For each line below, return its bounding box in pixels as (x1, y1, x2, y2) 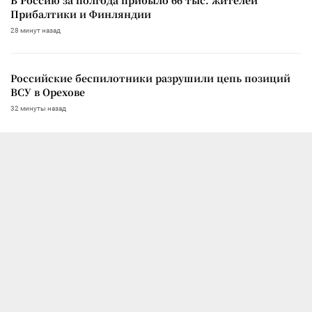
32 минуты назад (10, 104, 66, 112)
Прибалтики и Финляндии (10, 6, 151, 21)
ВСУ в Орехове (10, 84, 85, 99)
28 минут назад (10, 26, 61, 34)
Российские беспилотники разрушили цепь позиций (10, 70, 290, 85)
